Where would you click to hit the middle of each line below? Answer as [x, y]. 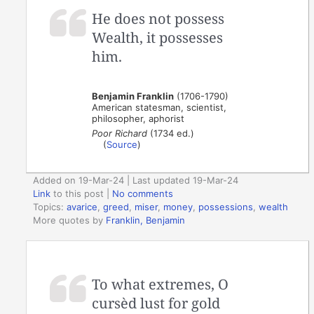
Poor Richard [120, 134]
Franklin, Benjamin [146, 220]
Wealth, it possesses [158, 38]
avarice [82, 207]
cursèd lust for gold [156, 303]
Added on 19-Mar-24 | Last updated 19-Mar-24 [136, 180]
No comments [143, 193]
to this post [77, 193]
